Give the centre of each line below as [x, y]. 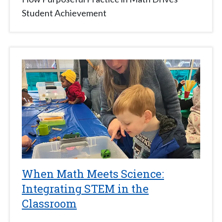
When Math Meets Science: [93, 174]
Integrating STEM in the [85, 189]
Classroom [49, 204]
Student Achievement [64, 13]
